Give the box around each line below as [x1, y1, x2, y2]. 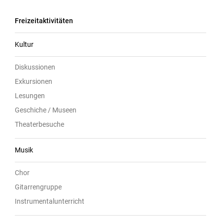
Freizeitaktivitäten [15, 17, 73, 25]
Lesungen [15, 92, 45, 100]
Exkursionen [15, 77, 52, 86]
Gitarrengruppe [15, 183, 62, 191]
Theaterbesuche [15, 120, 64, 129]
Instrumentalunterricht [15, 197, 84, 206]
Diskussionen [15, 63, 55, 72]
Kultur [15, 40, 34, 49]
